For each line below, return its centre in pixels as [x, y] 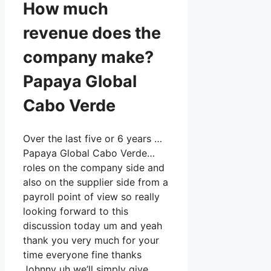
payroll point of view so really [91, 197]
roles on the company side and [94, 168]
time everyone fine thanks [82, 255]
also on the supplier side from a [96, 182]
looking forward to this [76, 211]
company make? [88, 57]
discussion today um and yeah [93, 226]
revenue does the [92, 33]
